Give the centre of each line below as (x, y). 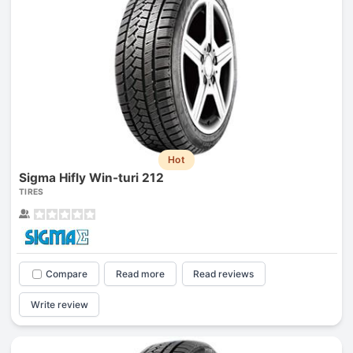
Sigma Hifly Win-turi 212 (91, 178)
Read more (141, 274)
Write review (59, 304)
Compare (66, 274)
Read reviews (224, 274)
